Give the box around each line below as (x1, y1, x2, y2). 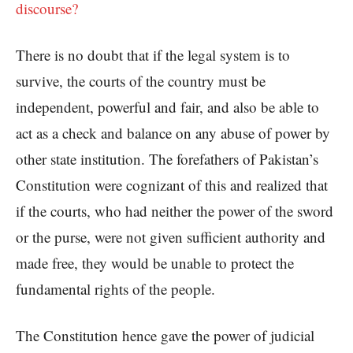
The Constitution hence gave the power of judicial (16, 325, 314, 346)
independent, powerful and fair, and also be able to (16, 97, 319, 117)
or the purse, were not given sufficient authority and (16, 227, 325, 247)
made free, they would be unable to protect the (16, 253, 294, 273)
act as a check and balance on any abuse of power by (16, 123, 330, 143)
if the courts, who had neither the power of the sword (16, 201, 333, 221)
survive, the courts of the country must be (16, 71, 266, 91)
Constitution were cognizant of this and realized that (16, 175, 328, 195)
